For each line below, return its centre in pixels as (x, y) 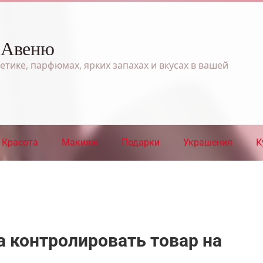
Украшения (208, 142)
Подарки (141, 142)
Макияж (80, 142)
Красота (20, 142)
